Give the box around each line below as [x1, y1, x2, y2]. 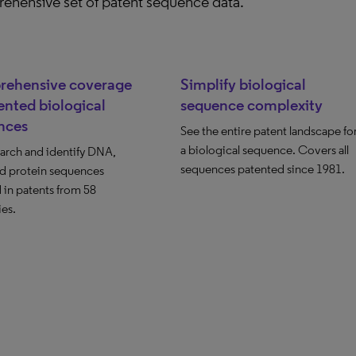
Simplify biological [180, 75, 306, 94]
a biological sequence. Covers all [180, 142, 349, 157]
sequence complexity [180, 95, 323, 114]
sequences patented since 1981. [180, 161, 345, 176]
